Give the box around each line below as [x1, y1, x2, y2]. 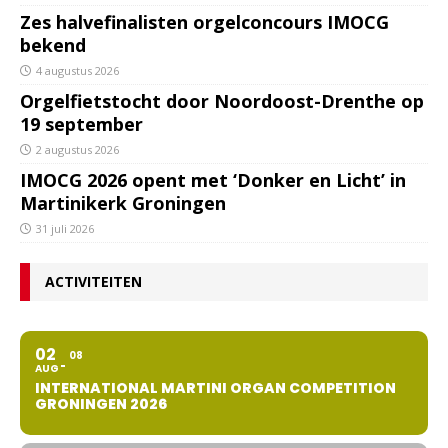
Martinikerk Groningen [20, 191, 226, 216]
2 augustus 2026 [36, 142, 119, 158]
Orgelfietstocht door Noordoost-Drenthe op [20, 89, 424, 114]
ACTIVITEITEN [45, 272, 142, 292]
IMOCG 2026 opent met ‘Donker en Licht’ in [20, 168, 406, 193]
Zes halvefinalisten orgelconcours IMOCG [20, 10, 389, 35]
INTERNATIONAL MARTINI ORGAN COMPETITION [35, 378, 396, 399]
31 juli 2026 [36, 221, 94, 237]
